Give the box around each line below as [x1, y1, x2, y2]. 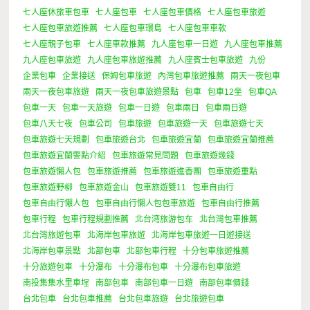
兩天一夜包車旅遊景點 [95, 86, 179, 97]
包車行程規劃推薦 [62, 214, 129, 224]
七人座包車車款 [168, 23, 227, 33]
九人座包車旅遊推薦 [87, 55, 163, 65]
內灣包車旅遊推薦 [158, 71, 225, 81]
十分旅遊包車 [23, 262, 73, 272]
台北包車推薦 [62, 293, 113, 304]
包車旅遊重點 [208, 166, 258, 176]
